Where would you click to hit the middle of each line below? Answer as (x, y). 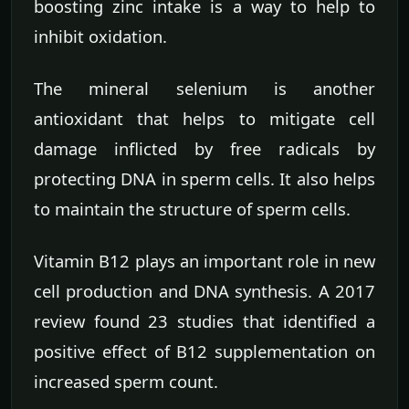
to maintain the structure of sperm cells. (192, 209)
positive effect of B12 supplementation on (204, 351)
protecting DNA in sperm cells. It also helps (204, 179)
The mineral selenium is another (204, 89)
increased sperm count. (126, 382)
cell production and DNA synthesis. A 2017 (204, 291)
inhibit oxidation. (100, 37)
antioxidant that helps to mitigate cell (204, 119)
